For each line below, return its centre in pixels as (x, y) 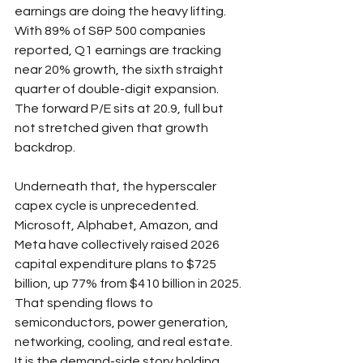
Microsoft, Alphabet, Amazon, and (117, 225)
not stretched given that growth (113, 128)
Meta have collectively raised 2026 (118, 244)
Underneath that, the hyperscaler (117, 186)
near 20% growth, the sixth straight (120, 69)
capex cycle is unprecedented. (108, 205)
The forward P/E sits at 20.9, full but (120, 108)
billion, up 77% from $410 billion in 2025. (129, 283)
